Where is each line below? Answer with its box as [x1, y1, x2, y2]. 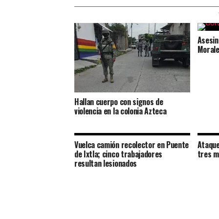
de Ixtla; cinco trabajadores [74, 148, 163, 160]
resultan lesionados [74, 157, 137, 169]
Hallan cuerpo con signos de [74, 95, 163, 108]
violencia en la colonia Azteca [74, 105, 167, 117]
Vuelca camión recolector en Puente [74, 139, 189, 151]
